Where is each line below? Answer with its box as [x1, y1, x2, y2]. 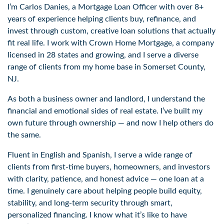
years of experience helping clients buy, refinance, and [7, 14, 196, 23]
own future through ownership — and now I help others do [7, 118, 213, 127]
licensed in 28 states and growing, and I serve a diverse [7, 50, 198, 59]
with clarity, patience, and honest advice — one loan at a [7, 174, 204, 183]
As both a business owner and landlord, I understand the [7, 94, 205, 103]
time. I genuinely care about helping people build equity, [7, 186, 202, 195]
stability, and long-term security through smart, [7, 198, 172, 207]
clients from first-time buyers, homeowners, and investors [7, 162, 210, 171]
